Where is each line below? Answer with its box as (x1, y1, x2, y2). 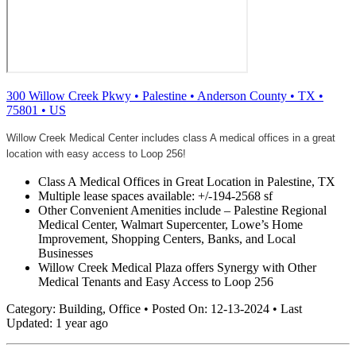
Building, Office (59, 301, 144, 315)
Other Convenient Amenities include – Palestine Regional (38, 203, 327, 217)
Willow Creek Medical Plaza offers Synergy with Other (38, 260, 316, 274)
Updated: (6, 315, 56, 330)
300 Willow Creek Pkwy (6, 88, 131, 103)
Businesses (38, 246, 93, 260)
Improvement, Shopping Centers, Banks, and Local (38, 231, 296, 246)
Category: (6, 301, 59, 315)
